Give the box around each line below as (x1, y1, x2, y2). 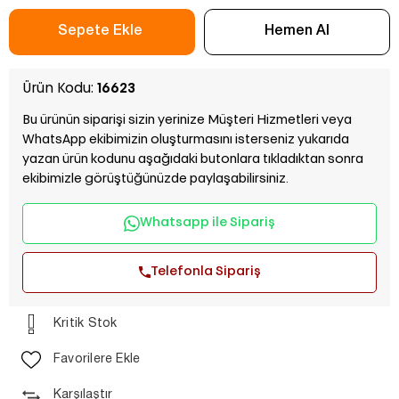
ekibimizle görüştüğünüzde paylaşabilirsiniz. (22, 172, 289, 186)
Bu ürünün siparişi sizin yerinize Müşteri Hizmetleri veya (22, 113, 352, 127)
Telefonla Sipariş (150, 265, 261, 279)
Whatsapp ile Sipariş (140, 216, 275, 230)
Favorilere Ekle (53, 353, 141, 365)
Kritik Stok (53, 317, 118, 330)
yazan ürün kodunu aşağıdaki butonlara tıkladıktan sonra (22, 152, 363, 167)
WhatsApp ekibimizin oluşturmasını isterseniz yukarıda (22, 133, 349, 147)
